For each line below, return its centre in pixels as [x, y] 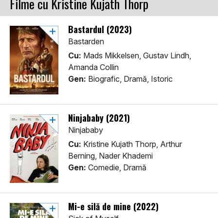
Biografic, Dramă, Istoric [129, 79]
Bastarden [86, 42]
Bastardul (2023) [100, 29]
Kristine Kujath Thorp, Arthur [132, 144]
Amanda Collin [93, 67]
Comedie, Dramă [116, 168]
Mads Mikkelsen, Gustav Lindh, [136, 56]
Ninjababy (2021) [99, 118]
